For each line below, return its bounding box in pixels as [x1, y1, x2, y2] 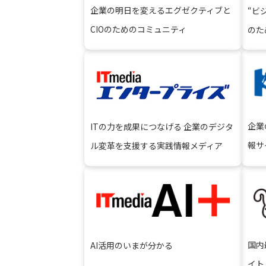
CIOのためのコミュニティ [90, 23, 186, 35]
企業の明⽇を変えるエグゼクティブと [90, 4, 231, 16]
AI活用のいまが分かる [90, 239, 173, 251]
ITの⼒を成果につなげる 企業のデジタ [90, 121, 233, 133]
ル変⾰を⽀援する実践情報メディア [90, 140, 223, 152]
